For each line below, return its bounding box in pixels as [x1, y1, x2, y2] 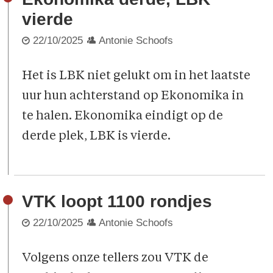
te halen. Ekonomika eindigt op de [22, 110, 224, 123]
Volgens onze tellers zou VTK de [22, 252, 209, 265]
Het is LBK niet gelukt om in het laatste [22, 70, 251, 83]
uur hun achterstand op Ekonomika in [22, 90, 244, 103]
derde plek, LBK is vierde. [22, 130, 171, 143]
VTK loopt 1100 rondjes [22, 191, 213, 211]
